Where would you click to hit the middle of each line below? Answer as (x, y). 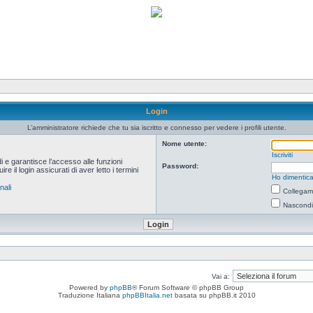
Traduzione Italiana (90, 295)
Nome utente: (184, 144)
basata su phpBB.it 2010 (214, 295)
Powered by (89, 287)
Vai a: (221, 276)
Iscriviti (282, 155)
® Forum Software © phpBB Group (188, 287)
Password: (180, 166)
